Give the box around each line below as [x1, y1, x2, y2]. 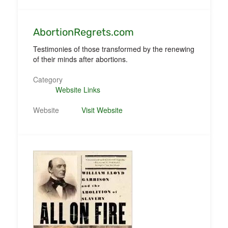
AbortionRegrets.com [33, 25, 134, 38]
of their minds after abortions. [33, 53, 128, 64]
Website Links [55, 84, 100, 95]
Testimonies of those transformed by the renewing [33, 43, 194, 54]
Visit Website [81, 104, 123, 115]
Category [33, 74, 63, 84]
